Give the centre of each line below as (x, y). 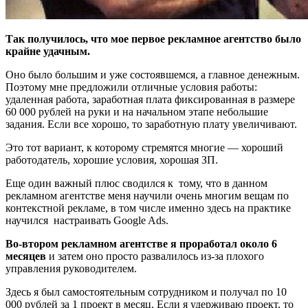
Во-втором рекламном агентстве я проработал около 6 (141, 244)
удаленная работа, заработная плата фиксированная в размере (150, 100)
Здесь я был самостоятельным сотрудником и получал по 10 (146, 292)
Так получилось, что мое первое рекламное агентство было (153, 39)
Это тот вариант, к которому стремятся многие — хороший (144, 148)
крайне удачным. (48, 52)
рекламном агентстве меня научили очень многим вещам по (147, 196)
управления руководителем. (71, 269)
